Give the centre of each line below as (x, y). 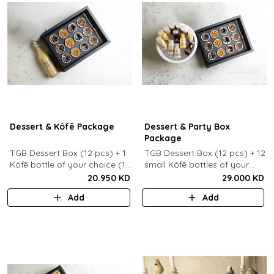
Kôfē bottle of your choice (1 (67, 165)
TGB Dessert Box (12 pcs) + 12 (205, 153)
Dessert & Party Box (187, 127)
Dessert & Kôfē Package (62, 127)
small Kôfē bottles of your (196, 165)
